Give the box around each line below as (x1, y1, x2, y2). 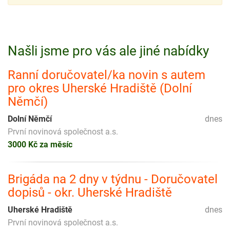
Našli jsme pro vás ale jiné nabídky (8, 43, 209, 59)
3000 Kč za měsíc (8, 139, 72, 149)
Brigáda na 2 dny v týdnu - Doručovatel (8, 171, 218, 186)
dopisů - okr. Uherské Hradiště (8, 185, 172, 200)
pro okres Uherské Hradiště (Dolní (8, 81, 192, 95)
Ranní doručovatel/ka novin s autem (8, 67, 205, 82)
